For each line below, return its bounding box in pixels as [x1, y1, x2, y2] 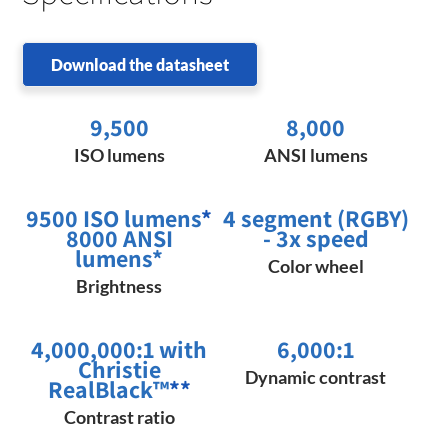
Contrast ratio [63, 405, 175, 428]
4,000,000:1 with [31, 332, 208, 365]
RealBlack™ [47, 372, 169, 405]
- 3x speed [262, 221, 369, 254]
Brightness [76, 274, 163, 297]
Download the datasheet [51, 54, 230, 74]
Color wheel [267, 254, 364, 277]
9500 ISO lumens [26, 201, 202, 234]
